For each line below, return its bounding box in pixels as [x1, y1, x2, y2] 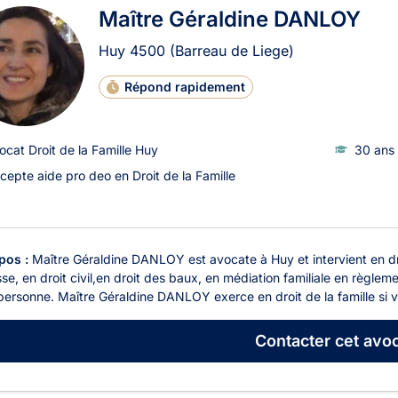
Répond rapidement [124, 78, 246, 94]
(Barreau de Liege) [170, 41, 294, 60]
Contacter [254, 331, 330, 351]
